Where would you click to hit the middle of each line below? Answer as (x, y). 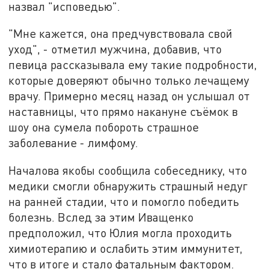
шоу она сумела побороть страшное (104, 127)
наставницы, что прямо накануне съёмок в (123, 112)
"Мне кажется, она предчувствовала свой (121, 34)
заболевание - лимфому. (74, 143)
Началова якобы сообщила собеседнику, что (128, 171)
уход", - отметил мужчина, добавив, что (115, 49)
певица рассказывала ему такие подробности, (133, 65)
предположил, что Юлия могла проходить (120, 233)
